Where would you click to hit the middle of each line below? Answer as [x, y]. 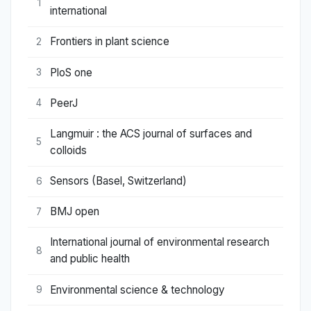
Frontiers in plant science [110, 42]
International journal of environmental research [160, 242]
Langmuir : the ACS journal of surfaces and [151, 133]
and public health [90, 259]
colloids [68, 150]
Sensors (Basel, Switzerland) [118, 181]
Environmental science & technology [137, 289]
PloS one [71, 72]
